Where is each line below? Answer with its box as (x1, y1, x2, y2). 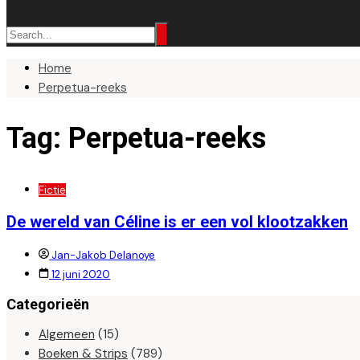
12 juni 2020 (51, 267, 111, 281)
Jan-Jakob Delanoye (51, 247, 156, 262)
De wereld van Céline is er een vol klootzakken (6, 212, 348, 232)
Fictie (39, 182, 66, 197)
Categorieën (6, 295, 89, 313)
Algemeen (39, 325, 95, 342)
